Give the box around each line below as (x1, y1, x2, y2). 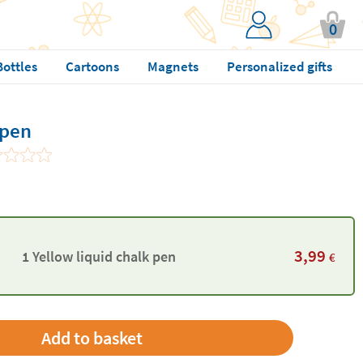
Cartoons (65, 58, 119, 75)
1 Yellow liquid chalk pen (21, 246, 176, 266)
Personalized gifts (226, 58, 332, 75)
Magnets (147, 58, 199, 75)
